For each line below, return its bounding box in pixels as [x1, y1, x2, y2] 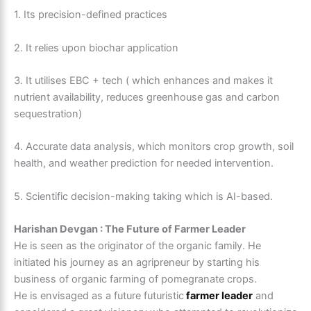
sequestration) [14, 108, 82, 120]
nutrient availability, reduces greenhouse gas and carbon [14, 91, 280, 103]
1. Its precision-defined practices [14, 8, 167, 22]
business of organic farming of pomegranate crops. [14, 273, 257, 286]
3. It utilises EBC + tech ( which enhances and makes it [14, 74, 273, 87]
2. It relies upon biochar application [14, 41, 178, 54]
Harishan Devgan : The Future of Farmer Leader [14, 223, 246, 236]
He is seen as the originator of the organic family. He [14, 239, 261, 253]
